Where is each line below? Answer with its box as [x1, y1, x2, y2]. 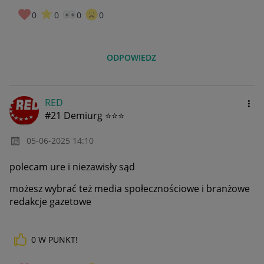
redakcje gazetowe [9, 195, 91, 209]
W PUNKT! [38, 234, 78, 246]
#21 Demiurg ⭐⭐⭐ [45, 109, 124, 123]
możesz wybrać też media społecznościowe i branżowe [9, 182, 250, 196]
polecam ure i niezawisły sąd [9, 160, 135, 174]
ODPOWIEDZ [107, 52, 157, 64]
